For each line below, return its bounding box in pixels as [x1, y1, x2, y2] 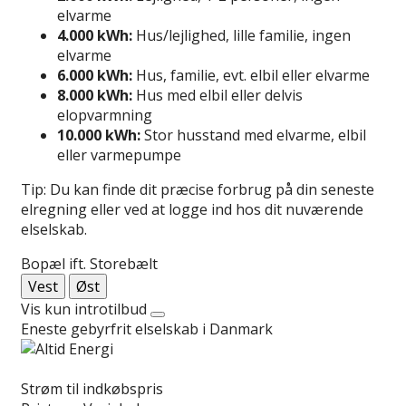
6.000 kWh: [57, 64, 132, 85]
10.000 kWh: [57, 124, 140, 145]
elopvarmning [57, 104, 152, 125]
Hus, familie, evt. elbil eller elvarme [132, 64, 370, 85]
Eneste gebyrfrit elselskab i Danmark [21, 318, 273, 339]
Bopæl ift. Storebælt [21, 253, 158, 274]
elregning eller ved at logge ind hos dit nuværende [21, 198, 363, 219]
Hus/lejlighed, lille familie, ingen [132, 24, 351, 45]
